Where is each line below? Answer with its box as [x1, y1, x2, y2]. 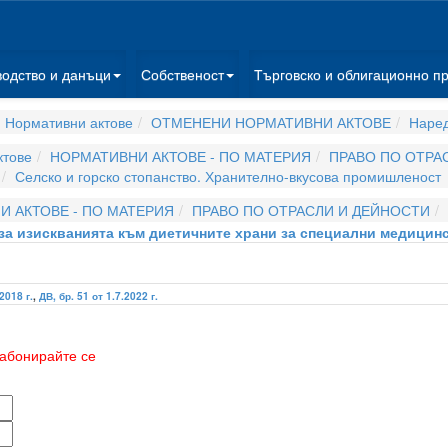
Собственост [141, 64, 224, 84]
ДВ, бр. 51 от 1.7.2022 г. [39, 289, 158, 303]
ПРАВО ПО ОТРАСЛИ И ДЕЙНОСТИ [191, 200, 430, 220]
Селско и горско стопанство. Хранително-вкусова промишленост [15, 166, 441, 186]
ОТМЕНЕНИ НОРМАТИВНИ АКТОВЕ [150, 112, 391, 132]
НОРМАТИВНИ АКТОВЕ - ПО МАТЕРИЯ [50, 146, 311, 166]
